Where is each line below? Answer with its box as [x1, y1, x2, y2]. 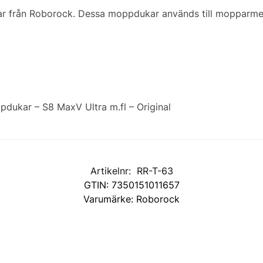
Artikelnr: [90, 165, 134, 177]
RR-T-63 [136, 165, 173, 177]
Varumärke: [83, 193, 136, 205]
